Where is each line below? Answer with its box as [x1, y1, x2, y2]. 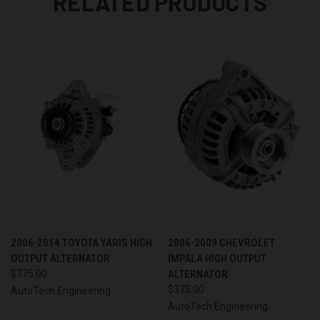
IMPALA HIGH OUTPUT [167, 251, 266, 265]
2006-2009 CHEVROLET [167, 236, 275, 249]
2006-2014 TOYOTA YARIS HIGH [11, 236, 152, 249]
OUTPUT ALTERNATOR [11, 251, 110, 265]
